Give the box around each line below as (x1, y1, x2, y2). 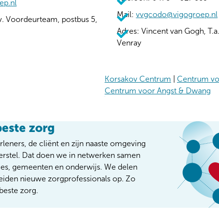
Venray (117, 38, 141, 47)
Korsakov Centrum (105, 74, 171, 84)
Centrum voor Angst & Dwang (105, 86, 211, 95)
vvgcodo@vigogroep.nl (136, 9, 218, 19)
